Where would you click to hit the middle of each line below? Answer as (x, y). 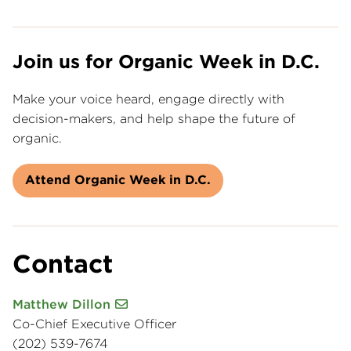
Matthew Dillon (62, 304)
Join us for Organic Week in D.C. (166, 62)
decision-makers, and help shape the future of (154, 119)
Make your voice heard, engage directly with (148, 99)
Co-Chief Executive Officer (94, 324)
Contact (63, 263)
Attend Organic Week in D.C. (118, 180)
